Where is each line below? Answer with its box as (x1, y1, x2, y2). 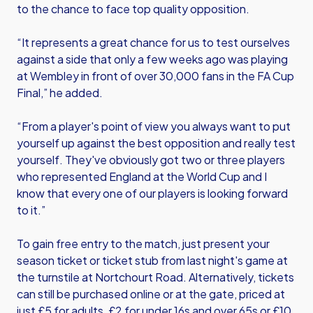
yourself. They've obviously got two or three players (17, 152, 285, 167)
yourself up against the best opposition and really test (17, 136, 296, 150)
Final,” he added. (17, 85, 103, 100)
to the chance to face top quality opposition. (17, 1, 249, 16)
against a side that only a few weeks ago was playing (17, 52, 288, 66)
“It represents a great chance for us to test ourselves (17, 35, 290, 50)
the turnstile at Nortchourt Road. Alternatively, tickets (17, 270, 294, 284)
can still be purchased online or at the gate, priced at (17, 286, 285, 301)
